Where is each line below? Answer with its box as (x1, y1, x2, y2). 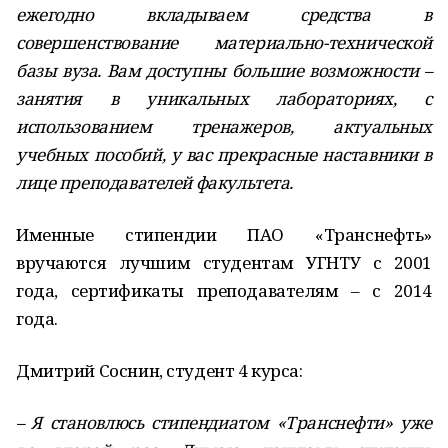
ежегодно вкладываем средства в (16, 3, 432, 26)
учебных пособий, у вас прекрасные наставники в (16, 143, 432, 166)
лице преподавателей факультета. (16, 171, 293, 194)
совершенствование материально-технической (16, 31, 432, 54)
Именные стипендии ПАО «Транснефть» (16, 223, 432, 246)
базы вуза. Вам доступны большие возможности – (16, 59, 432, 82)
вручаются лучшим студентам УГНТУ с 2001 (16, 251, 432, 274)
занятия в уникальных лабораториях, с (16, 87, 432, 110)
